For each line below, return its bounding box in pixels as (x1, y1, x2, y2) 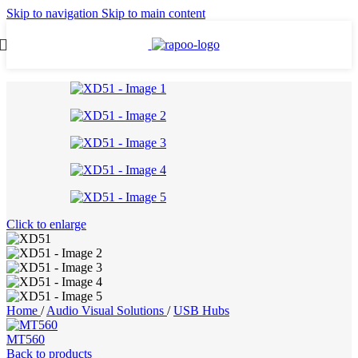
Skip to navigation (6, 6, 101, 20)
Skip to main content (101, 6, 205, 20)
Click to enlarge (6, 217, 86, 231)
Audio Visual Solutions (46, 304, 167, 317)
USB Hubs (173, 304, 229, 317)
